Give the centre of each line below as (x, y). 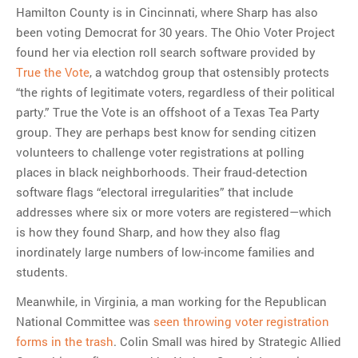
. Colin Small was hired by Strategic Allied (227, 342)
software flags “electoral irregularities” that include (155, 191)
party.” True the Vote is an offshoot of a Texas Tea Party (168, 111)
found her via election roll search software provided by (166, 52)
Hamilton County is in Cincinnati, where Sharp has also (167, 12)
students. (42, 271)
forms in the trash (65, 342)
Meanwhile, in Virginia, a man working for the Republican (171, 302)
